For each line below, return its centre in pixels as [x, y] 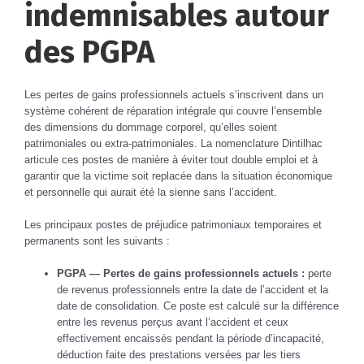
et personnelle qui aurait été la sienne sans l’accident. [151, 192]
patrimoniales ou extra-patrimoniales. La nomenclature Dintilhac [173, 143]
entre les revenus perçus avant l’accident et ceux [173, 322]
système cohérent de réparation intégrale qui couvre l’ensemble [173, 110]
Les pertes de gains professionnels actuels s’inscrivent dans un [174, 94]
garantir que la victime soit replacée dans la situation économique [178, 175]
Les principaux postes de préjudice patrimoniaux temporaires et [173, 224]
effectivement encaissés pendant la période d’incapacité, [191, 338]
